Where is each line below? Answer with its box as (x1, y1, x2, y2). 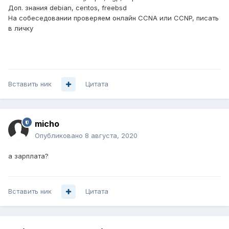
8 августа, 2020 (85, 131, 138, 140)
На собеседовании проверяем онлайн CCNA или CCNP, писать (8, 14, 219, 22)
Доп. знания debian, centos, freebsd (8, 4, 127, 12)
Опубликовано (35, 131, 85, 140)
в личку (8, 24, 33, 33)
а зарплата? (8, 152, 49, 161)
